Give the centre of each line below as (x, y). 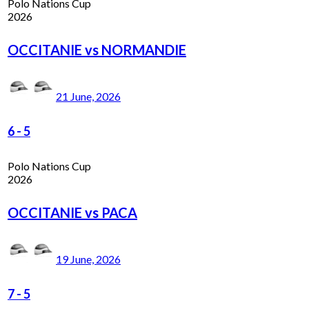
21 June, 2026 (88, 96)
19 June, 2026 (88, 259)
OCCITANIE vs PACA (72, 212)
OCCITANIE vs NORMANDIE (97, 49)
